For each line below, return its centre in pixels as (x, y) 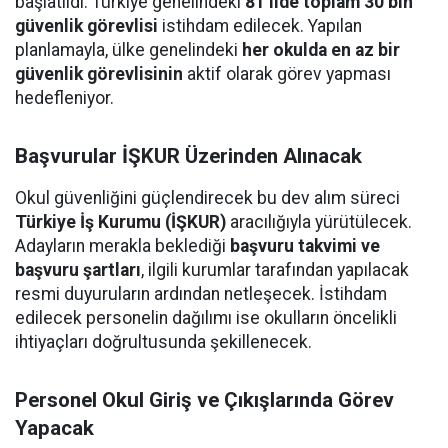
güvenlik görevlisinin (99, 74)
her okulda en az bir (321, 50)
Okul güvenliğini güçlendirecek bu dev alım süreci (207, 198)
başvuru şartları (78, 270)
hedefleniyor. (64, 98)
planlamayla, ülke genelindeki (128, 50)
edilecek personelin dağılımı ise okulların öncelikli (206, 318)
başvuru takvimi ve (305, 246)
